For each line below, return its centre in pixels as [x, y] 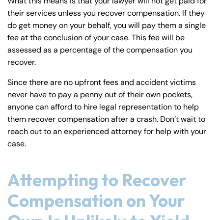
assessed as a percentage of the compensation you [100, 50]
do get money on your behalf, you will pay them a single [107, 26]
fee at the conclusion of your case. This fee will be [96, 38]
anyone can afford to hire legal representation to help [103, 107]
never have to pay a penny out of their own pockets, [100, 95]
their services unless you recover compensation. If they [106, 13]
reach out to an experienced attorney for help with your [107, 132]
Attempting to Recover [97, 180]
